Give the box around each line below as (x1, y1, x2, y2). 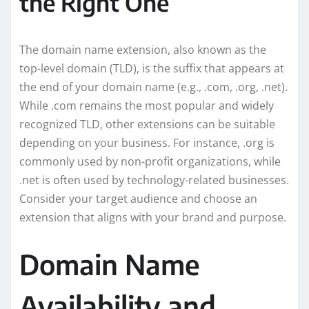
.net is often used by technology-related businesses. (19, 172, 289, 188)
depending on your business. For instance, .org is (19, 134, 275, 150)
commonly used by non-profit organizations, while (19, 153, 281, 169)
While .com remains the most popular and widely (19, 97, 274, 113)
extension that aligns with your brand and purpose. (19, 209, 286, 225)
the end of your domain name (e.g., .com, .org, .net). (19, 79, 288, 94)
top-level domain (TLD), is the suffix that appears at (19, 60, 284, 76)
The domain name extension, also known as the (19, 41, 266, 57)
